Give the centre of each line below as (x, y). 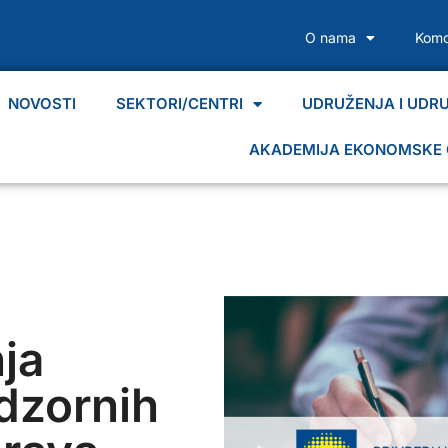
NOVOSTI (41, 103)
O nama (330, 37)
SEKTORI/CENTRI (179, 103)
